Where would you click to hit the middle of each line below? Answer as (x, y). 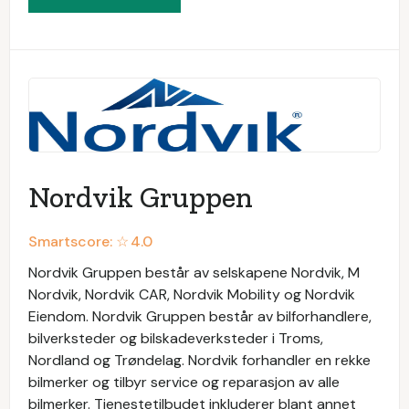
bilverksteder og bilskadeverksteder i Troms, (176, 338)
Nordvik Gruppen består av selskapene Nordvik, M (194, 272)
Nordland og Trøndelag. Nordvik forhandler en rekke (199, 360)
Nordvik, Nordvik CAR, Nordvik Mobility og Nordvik (192, 294)
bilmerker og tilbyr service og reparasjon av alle (184, 382)
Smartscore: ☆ (79, 241)
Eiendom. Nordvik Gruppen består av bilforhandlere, (200, 316)
